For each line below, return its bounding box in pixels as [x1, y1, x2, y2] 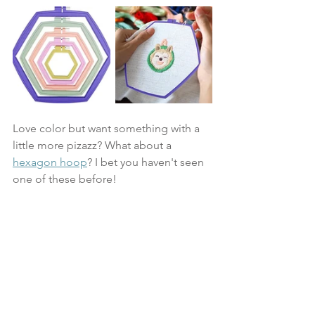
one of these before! [13, 172, 120, 186]
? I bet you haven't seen [87, 155, 207, 169]
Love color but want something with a [13, 121, 202, 135]
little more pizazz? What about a [13, 138, 174, 152]
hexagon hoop [13, 155, 87, 169]
